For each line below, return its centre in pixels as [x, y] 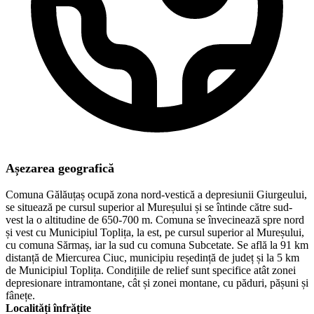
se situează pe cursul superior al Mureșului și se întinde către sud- [149, 207]
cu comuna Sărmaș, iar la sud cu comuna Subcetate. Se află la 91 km [157, 245]
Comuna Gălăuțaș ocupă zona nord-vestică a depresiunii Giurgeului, [156, 195]
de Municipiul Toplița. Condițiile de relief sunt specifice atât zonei [151, 271]
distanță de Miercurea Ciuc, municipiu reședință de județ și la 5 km [152, 258]
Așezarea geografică [60, 169]
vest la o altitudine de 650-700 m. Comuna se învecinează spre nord [155, 220]
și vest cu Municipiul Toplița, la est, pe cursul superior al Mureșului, [155, 233]
